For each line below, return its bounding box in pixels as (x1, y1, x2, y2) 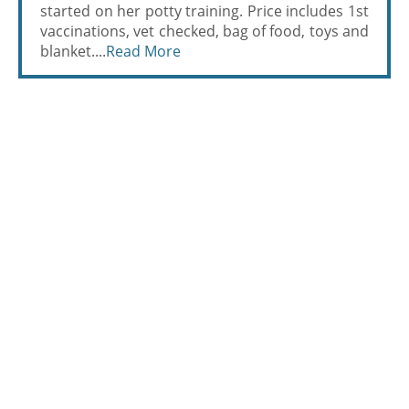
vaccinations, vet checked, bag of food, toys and (40, 21, 369, 41)
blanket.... (40, 41, 106, 61)
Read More (106, 41, 181, 61)
